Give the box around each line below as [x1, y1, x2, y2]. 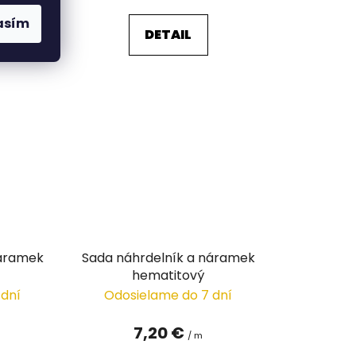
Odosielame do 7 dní [104, 285, 233, 304]
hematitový [132, 265, 205, 284]
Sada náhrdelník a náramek [81, 248, 255, 267]
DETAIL [145, 25, 192, 44]
